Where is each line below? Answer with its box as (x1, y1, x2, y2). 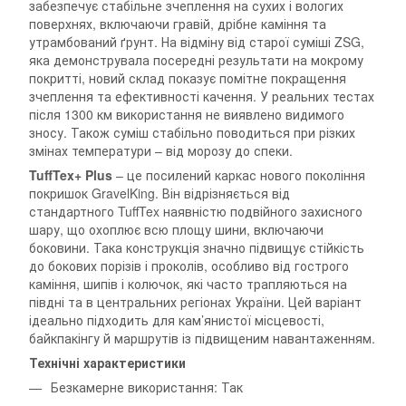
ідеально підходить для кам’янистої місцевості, (29, 311, 324, 330)
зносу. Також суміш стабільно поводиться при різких (29, 123, 355, 142)
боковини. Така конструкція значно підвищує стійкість (29, 238, 364, 257)
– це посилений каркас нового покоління (112, 166, 365, 185)
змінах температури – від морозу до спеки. (29, 141, 293, 160)
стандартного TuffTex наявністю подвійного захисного (29, 202, 362, 221)
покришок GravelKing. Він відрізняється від (29, 184, 290, 203)
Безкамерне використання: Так (51, 378, 243, 397)
